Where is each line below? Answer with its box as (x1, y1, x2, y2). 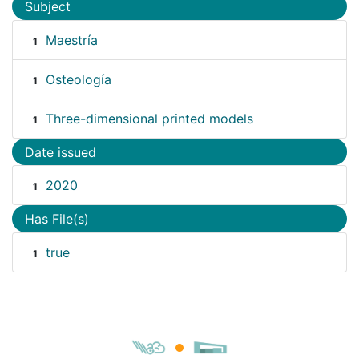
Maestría (45, 31, 98, 48)
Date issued (25, 143, 96, 160)
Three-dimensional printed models (45, 110, 253, 127)
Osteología (45, 71, 111, 87)
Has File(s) (25, 211, 89, 228)
